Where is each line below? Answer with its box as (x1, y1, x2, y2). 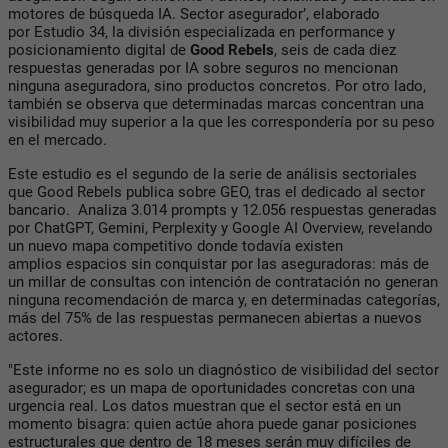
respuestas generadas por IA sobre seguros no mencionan (8, 58, 398, 77)
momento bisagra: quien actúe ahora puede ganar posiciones (8, 414, 417, 433)
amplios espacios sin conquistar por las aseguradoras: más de (8, 254, 429, 273)
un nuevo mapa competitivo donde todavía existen (8, 236, 343, 255)
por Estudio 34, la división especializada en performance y (8, 22, 395, 41)
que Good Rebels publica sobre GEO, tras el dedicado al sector (8, 182, 425, 201)
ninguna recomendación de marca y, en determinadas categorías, (8, 290, 440, 309)
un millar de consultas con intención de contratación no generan (8, 272, 438, 291)
